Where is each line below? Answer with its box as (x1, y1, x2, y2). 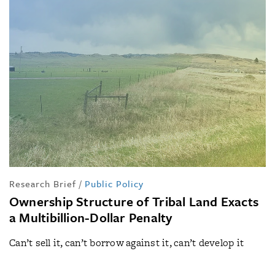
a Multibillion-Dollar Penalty (9, 207, 172, 227)
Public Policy (85, 176, 144, 190)
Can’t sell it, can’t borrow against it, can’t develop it (9, 235, 244, 250)
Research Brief (9, 176, 76, 190)
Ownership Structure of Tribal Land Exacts (9, 192, 259, 211)
